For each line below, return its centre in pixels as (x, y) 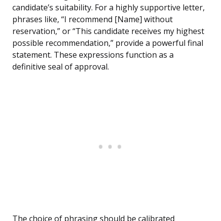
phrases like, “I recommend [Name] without (92, 19)
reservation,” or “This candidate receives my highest (108, 31)
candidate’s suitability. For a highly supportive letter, (109, 8)
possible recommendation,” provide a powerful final (108, 43)
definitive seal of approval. (61, 67)
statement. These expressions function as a (93, 55)
